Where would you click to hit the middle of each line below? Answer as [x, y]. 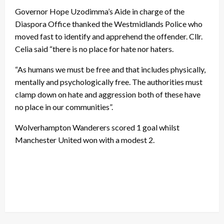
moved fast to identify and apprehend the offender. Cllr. [109, 36]
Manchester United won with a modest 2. [85, 140]
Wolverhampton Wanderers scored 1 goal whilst [97, 127]
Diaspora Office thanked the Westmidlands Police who [109, 24]
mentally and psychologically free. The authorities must [109, 82]
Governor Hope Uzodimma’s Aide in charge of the [100, 11]
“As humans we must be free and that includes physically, [110, 69]
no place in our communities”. [64, 107]
